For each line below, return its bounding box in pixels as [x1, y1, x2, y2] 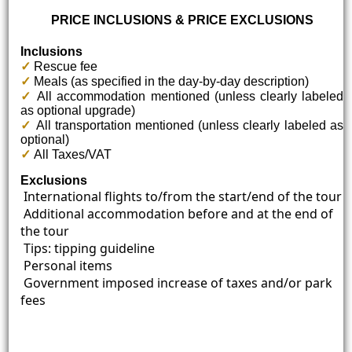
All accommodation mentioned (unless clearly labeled [32, 89, 343, 103]
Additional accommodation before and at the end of [20, 204, 334, 222]
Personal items [20, 256, 113, 274]
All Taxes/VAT [31, 147, 112, 161]
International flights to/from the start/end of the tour [20, 187, 343, 205]
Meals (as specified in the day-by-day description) [31, 74, 310, 88]
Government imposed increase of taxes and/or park [20, 273, 333, 291]
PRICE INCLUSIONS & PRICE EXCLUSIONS [50, 13, 313, 27]
